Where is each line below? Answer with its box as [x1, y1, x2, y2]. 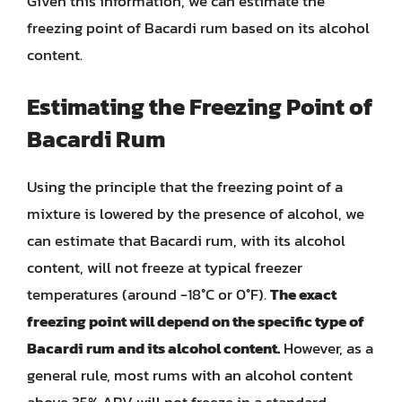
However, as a [280, 336, 373, 360]
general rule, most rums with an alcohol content [27, 363, 353, 387]
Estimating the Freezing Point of [27, 89, 372, 124]
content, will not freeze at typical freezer [27, 256, 302, 279]
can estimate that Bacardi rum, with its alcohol [27, 229, 345, 252]
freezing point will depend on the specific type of [27, 310, 364, 333]
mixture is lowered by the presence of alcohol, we [27, 202, 364, 225]
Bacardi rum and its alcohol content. [27, 336, 280, 360]
